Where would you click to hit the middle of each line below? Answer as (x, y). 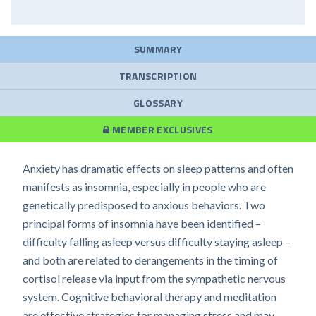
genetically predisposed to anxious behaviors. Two (144, 205)
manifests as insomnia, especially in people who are (144, 187)
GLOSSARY (158, 103)
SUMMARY (158, 49)
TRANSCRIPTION (158, 76)
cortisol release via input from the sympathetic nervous (154, 278)
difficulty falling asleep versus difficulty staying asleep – (157, 242)
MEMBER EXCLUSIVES (161, 129)
